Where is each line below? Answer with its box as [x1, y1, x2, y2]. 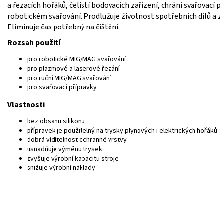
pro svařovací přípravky [27, 82, 97, 92]
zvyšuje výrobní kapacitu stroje [27, 153, 119, 164]
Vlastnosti [7, 99, 45, 110]
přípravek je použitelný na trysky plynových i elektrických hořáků [27, 125, 217, 136]
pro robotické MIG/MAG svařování [27, 54, 126, 64]
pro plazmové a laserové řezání [27, 63, 120, 74]
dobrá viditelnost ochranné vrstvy [27, 135, 127, 145]
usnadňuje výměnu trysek [27, 144, 102, 154]
